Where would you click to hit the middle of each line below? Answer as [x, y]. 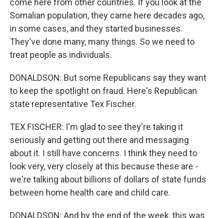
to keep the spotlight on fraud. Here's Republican [103, 91]
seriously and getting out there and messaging [99, 140]
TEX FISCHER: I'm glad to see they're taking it [96, 127]
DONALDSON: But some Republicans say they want [108, 78]
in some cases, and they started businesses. [96, 28]
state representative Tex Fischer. [73, 104]
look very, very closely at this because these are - [104, 166]
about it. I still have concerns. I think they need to [103, 153]
